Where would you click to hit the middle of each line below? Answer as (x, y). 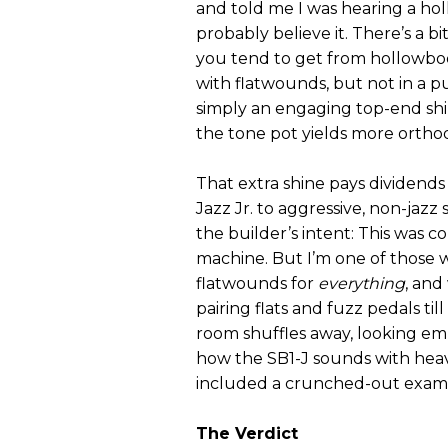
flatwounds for (257, 284)
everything (361, 284)
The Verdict (247, 434)
